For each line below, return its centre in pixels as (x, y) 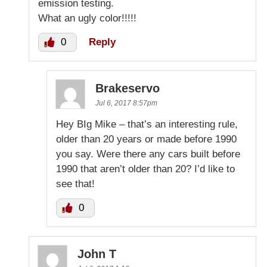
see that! (75, 184)
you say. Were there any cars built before (148, 154)
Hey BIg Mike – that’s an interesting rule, (147, 125)
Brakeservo (128, 89)
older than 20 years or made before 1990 (146, 139)
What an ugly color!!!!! (87, 18)
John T (97, 254)
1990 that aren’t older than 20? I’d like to (145, 169)
